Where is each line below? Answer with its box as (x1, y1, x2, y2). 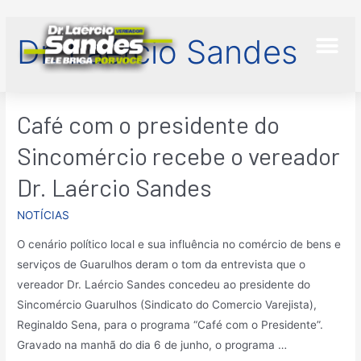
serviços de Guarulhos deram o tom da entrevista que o (17, 257, 306, 271)
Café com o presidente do (17, 110, 280, 139)
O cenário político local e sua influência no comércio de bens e (17, 237, 342, 251)
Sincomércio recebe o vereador (17, 141, 341, 171)
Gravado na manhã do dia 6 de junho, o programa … (17, 338, 288, 351)
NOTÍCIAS (17, 209, 70, 222)
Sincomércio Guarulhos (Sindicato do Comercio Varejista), (17, 297, 317, 311)
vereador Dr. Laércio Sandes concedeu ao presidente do (17, 277, 311, 291)
